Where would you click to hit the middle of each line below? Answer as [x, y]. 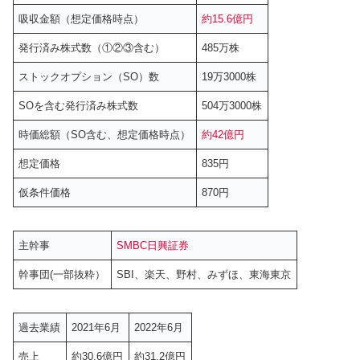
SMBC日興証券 [153, 245]
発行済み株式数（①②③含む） [92, 47]
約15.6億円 [228, 18]
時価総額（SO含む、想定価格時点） [105, 134]
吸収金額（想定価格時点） [82, 18]
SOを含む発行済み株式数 [79, 105]
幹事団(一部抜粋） [62, 274]
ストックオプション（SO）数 [89, 76]
